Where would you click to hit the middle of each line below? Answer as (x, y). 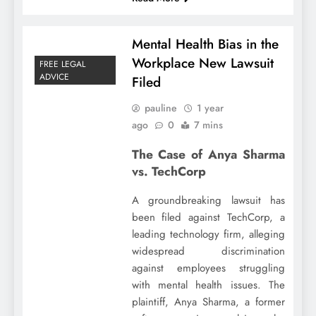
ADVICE (54, 77)
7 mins (208, 125)
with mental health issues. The (208, 285)
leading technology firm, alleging (208, 235)
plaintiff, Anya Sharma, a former (208, 302)
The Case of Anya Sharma (208, 154)
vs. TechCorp (169, 171)
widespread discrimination (208, 251)
